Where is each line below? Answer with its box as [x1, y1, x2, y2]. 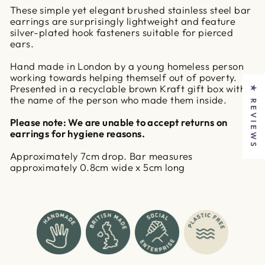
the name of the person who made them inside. [10, 93, 227, 106]
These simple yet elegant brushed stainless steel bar [10, 4, 251, 17]
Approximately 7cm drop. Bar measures [10, 150, 193, 163]
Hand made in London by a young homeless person [10, 60, 244, 73]
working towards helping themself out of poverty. [10, 71, 237, 84]
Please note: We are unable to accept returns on [10, 116, 228, 129]
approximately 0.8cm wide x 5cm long [10, 161, 185, 174]
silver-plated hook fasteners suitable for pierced [10, 26, 234, 39]
